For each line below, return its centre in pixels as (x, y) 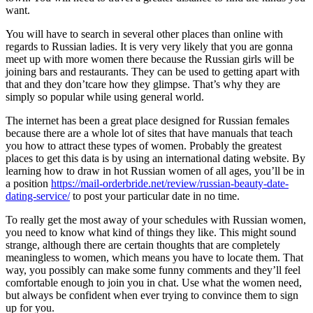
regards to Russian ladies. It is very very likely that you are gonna (149, 46)
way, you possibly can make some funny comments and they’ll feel (153, 270)
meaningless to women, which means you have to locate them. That (154, 257)
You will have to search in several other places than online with (144, 34)
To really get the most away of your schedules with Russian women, (156, 219)
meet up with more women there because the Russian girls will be (150, 59)
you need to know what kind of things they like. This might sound (151, 232)
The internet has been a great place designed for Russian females (147, 120)
